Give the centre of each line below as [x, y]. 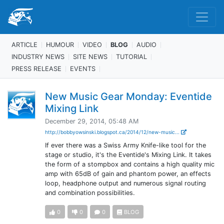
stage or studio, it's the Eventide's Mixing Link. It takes [128, 155]
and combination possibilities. [90, 193]
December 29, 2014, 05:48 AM [91, 121]
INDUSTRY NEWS [38, 56]
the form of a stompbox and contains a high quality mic [129, 164]
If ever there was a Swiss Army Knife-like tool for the [125, 145]
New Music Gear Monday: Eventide [128, 96]
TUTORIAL [131, 56]
